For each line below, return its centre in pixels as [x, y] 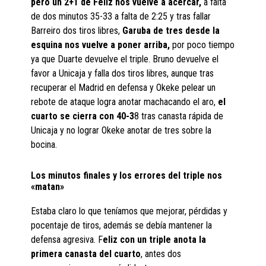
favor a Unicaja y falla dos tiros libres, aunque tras [123, 74]
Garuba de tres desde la [171, 31]
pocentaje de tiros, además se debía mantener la [122, 226]
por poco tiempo [202, 45]
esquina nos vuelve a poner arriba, [101, 45]
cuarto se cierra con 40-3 [83, 116]
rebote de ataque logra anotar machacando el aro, [125, 102]
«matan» [48, 187]
